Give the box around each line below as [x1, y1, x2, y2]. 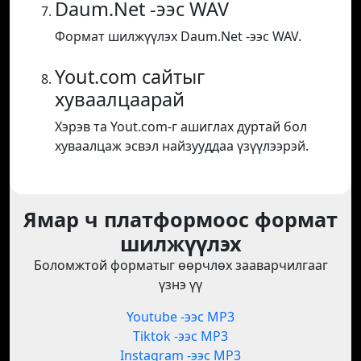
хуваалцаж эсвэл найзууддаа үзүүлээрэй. [55, 137, 309, 156]
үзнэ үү [159, 276, 202, 294]
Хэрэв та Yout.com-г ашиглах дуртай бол [55, 118, 307, 136]
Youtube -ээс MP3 [127, 308, 234, 326]
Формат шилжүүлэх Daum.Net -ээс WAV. [55, 27, 301, 46]
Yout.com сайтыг [55, 64, 205, 90]
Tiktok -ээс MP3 [133, 327, 228, 346]
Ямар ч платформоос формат [23, 205, 338, 234]
